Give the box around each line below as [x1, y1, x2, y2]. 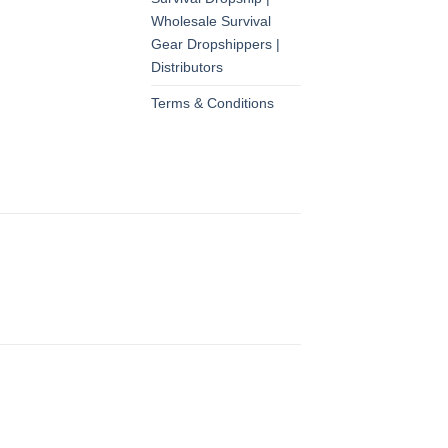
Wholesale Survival [151, 13, 271, 30]
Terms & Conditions [151, 95, 274, 112]
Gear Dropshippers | [151, 36, 280, 53]
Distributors [151, 59, 223, 76]
